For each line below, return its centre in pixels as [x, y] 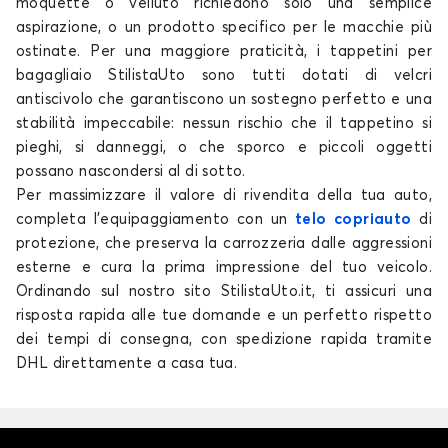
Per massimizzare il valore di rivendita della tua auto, [224, 196]
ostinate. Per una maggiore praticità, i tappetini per [224, 52]
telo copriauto [353, 220]
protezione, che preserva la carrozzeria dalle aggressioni [224, 244]
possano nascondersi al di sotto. [131, 172]
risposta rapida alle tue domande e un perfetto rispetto [224, 316]
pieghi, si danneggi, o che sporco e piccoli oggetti [224, 148]
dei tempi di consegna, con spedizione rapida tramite [224, 340]
